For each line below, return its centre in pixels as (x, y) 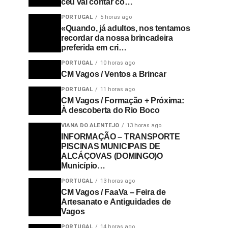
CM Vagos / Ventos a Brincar (114, 74)
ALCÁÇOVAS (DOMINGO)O (112, 156)
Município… (83, 166)
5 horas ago (116, 17)
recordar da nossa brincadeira (117, 38)
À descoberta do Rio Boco (110, 110)
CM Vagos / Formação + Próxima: (123, 101)
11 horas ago (118, 89)
